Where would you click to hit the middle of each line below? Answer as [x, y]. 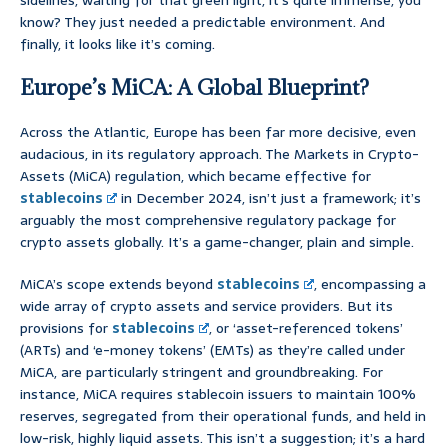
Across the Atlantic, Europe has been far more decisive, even [218, 132]
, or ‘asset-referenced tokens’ [306, 328]
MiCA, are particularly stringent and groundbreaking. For [201, 372]
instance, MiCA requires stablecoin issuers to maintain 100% [218, 394]
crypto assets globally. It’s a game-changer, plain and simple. [217, 242]
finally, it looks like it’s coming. [117, 44]
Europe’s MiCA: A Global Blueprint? [194, 88]
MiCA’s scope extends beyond [118, 284]
